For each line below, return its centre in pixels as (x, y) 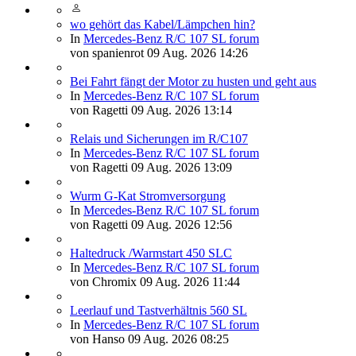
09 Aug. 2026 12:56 (182, 225)
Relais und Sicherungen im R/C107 (159, 139)
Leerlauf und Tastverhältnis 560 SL (159, 311)
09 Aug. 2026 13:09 (182, 168)
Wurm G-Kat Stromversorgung (148, 196)
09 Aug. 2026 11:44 (190, 282)
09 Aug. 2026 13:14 (182, 110)
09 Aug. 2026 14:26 (197, 53)
